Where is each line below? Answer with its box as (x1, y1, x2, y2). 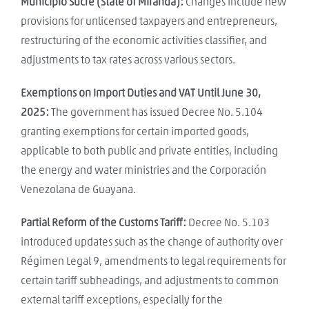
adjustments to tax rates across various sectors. (21, 54, 235, 66)
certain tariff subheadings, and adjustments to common (21, 275, 279, 286)
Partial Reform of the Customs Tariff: (21, 217, 186, 228)
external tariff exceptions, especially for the (21, 294, 223, 306)
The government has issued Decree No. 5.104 (49, 106, 263, 118)
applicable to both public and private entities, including (21, 145, 278, 157)
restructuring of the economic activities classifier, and (21, 34, 267, 46)
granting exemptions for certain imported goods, (21, 126, 249, 137)
